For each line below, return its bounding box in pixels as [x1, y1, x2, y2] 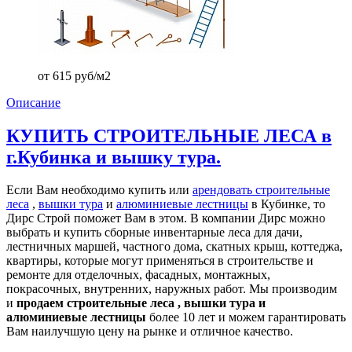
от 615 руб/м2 [38, 68, 111, 82]
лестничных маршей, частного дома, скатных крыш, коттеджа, [6, 240, 343, 254]
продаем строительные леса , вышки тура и [16, 296, 266, 310]
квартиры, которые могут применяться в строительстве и [6, 254, 313, 268]
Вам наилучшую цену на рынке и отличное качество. [6, 324, 293, 339]
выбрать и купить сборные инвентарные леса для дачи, [6, 225, 302, 240]
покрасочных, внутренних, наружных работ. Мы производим [6, 282, 337, 296]
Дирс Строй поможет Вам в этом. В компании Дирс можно [6, 211, 325, 225]
